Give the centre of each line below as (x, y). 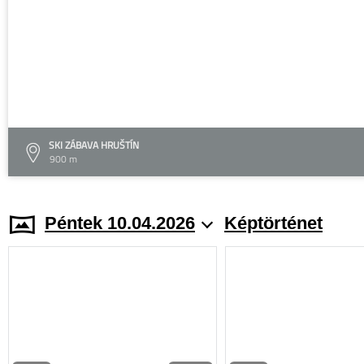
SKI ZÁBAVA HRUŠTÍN (94, 145)
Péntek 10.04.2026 (120, 223)
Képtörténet (273, 223)
